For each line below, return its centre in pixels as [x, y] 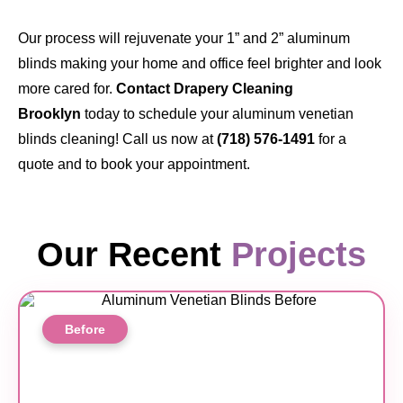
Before [85, 330]
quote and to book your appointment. [134, 165]
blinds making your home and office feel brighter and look [200, 64]
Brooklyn [49, 114]
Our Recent [134, 255]
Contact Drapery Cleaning [205, 89]
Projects [299, 255]
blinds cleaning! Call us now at [117, 139]
